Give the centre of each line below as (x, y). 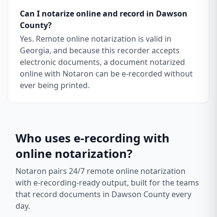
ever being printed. (55, 85)
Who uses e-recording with (93, 138)
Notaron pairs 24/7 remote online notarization (101, 171)
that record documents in (63, 194)
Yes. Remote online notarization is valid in (96, 39)
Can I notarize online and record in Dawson (104, 14)
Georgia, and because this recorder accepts (100, 50)
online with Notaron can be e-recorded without (106, 74)
